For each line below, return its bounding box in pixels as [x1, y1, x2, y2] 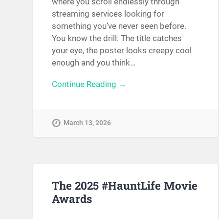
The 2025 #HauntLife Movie [52, 178, 198, 193]
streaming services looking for [52, 9, 165, 19]
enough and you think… [52, 58, 136, 68]
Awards [52, 191, 92, 206]
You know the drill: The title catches [52, 33, 182, 44]
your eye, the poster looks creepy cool [52, 45, 192, 56]
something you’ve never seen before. [52, 21, 187, 31]
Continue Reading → [52, 79, 127, 89]
